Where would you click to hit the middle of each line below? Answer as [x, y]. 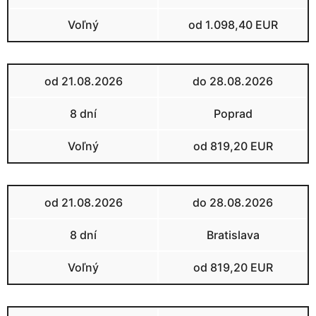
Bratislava [233, 235]
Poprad [233, 113]
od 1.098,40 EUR [233, 24]
